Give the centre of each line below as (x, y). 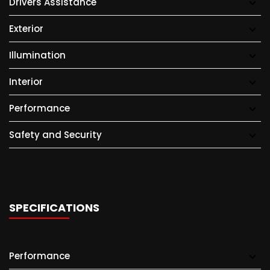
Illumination (37, 55)
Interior (26, 82)
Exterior (26, 29)
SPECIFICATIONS (54, 208)
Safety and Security (55, 135)
